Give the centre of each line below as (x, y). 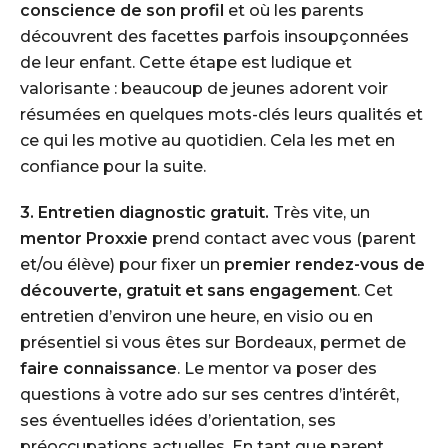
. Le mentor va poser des (277, 368)
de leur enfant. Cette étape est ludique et (186, 62)
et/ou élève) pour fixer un (122, 264)
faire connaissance (98, 368)
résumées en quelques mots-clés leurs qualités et (221, 114)
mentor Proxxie (84, 238)
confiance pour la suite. (113, 166)
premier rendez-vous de (324, 264)
